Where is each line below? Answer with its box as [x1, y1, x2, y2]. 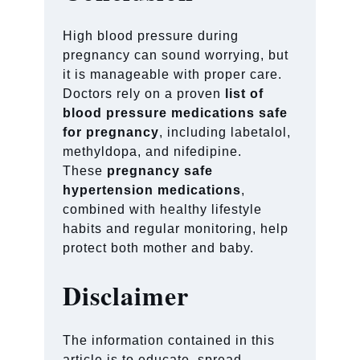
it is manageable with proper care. [63, 67, 283, 81]
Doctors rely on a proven [63, 86, 226, 100]
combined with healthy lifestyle [63, 202, 263, 216]
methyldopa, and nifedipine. [63, 144, 243, 158]
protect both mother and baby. [63, 240, 255, 255]
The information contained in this [63, 333, 276, 347]
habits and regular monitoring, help [63, 221, 289, 235]
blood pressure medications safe [63, 105, 288, 120]
